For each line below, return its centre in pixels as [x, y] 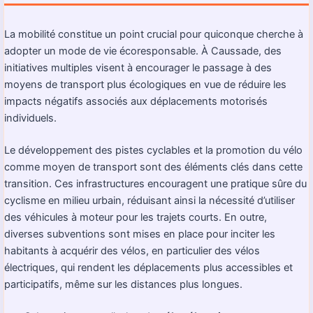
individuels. [30, 118]
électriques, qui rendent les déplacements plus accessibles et [148, 267]
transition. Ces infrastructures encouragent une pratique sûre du [155, 183]
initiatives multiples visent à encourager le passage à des [138, 67]
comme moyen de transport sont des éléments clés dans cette [153, 167]
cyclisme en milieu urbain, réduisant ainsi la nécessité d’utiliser [150, 200]
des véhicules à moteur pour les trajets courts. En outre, [136, 217]
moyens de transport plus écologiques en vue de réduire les [145, 84]
